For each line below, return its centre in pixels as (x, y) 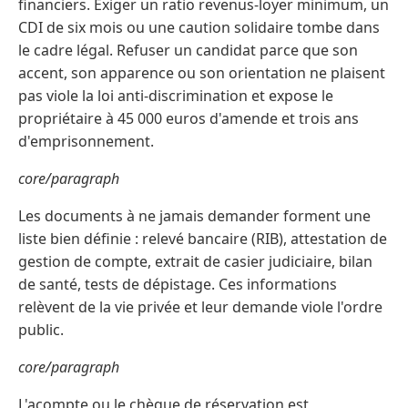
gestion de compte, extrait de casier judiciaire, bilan (195, 262)
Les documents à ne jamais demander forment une (194, 216)
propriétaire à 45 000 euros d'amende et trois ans (189, 119)
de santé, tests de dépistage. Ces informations (178, 285)
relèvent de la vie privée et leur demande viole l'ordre (200, 307)
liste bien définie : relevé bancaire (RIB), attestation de (203, 239)
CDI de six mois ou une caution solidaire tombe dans (199, 28)
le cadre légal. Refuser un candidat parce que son (188, 51)
